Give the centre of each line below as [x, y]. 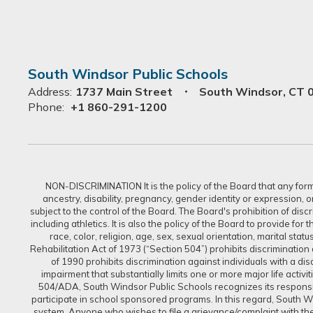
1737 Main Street [124, 92]
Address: [50, 92]
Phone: [46, 107]
